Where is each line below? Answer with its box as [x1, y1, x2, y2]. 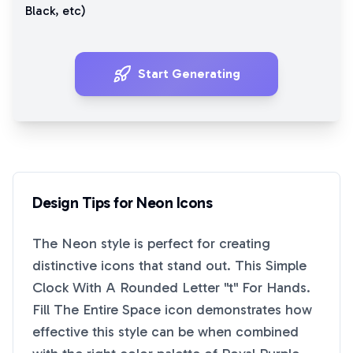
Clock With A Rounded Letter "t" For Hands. [32, 279, 310, 296]
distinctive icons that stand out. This [32, 257, 266, 274]
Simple [266, 257, 307, 274]
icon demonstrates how [161, 301, 312, 318]
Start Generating [138, 66, 240, 81]
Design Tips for [32, 193, 136, 212]
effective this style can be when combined [32, 323, 299, 340]
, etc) [55, 3, 86, 18]
